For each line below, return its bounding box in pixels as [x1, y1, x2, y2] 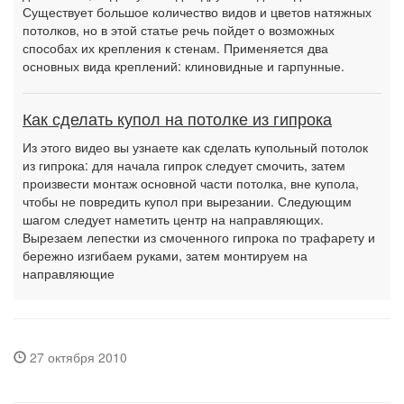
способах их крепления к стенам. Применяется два [23, 39, 328, 57]
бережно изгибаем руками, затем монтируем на [23, 246, 308, 264]
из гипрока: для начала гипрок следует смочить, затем [23, 156, 345, 174]
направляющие [23, 264, 115, 282]
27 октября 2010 [26, 348, 127, 366]
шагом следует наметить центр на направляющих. [23, 210, 324, 228]
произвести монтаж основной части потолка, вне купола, [23, 174, 359, 192]
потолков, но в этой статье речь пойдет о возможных [23, 21, 335, 39]
